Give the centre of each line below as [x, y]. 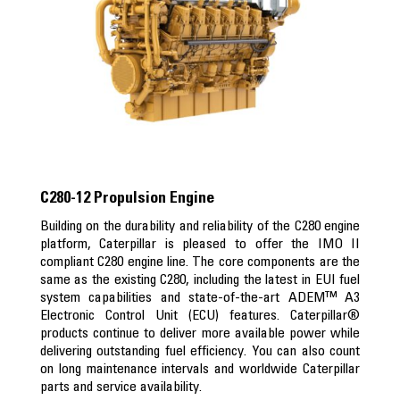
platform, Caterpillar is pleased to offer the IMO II [200, 243]
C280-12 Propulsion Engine [127, 198]
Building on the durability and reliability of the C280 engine [200, 225]
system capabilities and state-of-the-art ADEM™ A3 [200, 297]
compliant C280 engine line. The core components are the [200, 261]
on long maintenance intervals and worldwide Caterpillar [200, 368]
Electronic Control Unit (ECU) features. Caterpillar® [200, 315]
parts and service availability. [121, 386]
